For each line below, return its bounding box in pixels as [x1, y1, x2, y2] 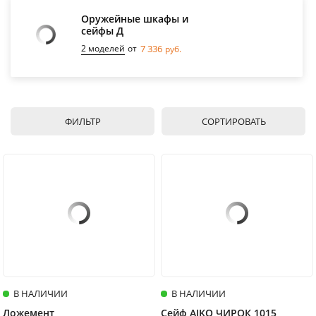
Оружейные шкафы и [81, 11, 188, 25]
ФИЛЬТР [64, 114, 101, 128]
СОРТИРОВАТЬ [201, 114, 266, 128]
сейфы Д [81, 23, 123, 37]
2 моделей [81, 42, 125, 54]
